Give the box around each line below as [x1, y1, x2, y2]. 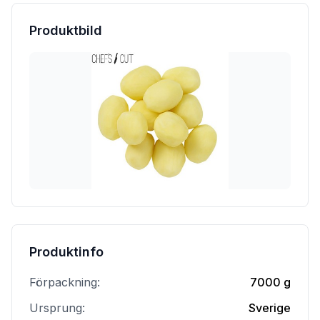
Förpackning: [29, 275, 100, 289]
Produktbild [29, 23, 102, 38]
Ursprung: [29, 301, 85, 315]
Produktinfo [29, 244, 104, 259]
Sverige [249, 301, 291, 315]
